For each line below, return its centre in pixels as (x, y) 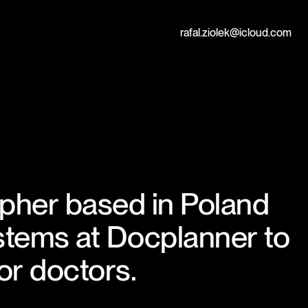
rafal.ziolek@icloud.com (235, 33)
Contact (197, 21)
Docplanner (182, 237)
